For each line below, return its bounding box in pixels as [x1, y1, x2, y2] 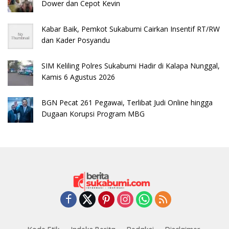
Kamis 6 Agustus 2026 [41, 72, 115, 82]
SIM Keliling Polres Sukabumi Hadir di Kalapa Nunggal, [41, 61, 220, 71]
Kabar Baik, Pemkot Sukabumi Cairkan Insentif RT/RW [41, 24, 220, 34]
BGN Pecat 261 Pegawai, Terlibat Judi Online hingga [41, 98, 213, 108]
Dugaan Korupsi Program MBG [41, 109, 145, 119]
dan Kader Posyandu [41, 35, 110, 45]
